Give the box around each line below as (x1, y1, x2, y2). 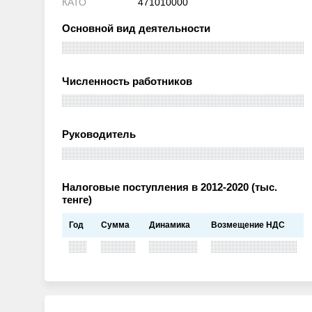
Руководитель (62, 129, 136, 140)
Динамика (149, 220, 190, 230)
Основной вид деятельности (62, 23, 210, 34)
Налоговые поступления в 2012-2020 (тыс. (62, 182, 277, 193)
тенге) (62, 194, 92, 205)
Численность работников (62, 76, 192, 87)
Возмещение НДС (211, 220, 285, 230)
